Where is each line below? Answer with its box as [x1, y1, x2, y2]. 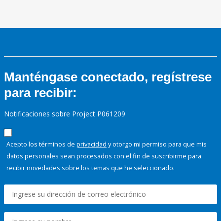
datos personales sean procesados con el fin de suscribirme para [6, 151, 201, 161]
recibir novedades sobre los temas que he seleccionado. [6, 163, 175, 173]
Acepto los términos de [6, 140, 76, 149]
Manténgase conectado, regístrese [4, 70, 212, 85]
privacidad [76, 140, 107, 149]
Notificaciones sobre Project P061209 [4, 109, 125, 119]
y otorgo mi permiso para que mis [107, 140, 207, 149]
